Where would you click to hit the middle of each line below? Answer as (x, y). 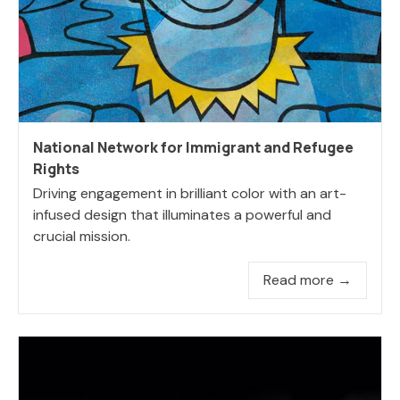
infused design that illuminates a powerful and (182, 214)
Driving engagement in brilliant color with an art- (190, 193)
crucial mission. (82, 236)
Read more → (308, 279)
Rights (56, 168)
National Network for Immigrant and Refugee (193, 147)
